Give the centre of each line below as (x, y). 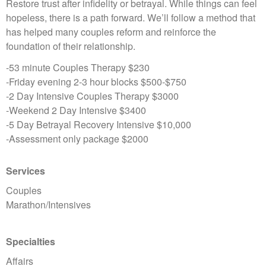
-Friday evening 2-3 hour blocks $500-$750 (96, 82)
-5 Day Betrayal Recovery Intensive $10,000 (99, 125)
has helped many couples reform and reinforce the (111, 32)
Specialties (31, 242)
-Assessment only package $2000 (77, 139)
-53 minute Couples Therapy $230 (78, 68)
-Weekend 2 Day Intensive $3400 (76, 110)
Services (26, 171)
